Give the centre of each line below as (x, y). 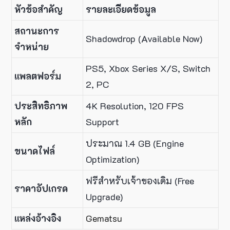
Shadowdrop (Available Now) (144, 39)
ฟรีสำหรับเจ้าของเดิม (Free (140, 181)
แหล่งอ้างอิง (38, 218)
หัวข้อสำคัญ (39, 9)
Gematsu (104, 218)
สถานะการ (37, 31)
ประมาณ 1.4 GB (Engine (135, 143)
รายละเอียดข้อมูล (121, 9)
